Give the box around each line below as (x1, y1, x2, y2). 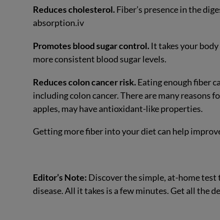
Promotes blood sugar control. (33, 40, 151, 51)
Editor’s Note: (33, 172, 89, 183)
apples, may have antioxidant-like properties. (33, 103, 205, 114)
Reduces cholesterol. (33, 4, 117, 15)
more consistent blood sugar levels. (33, 53, 168, 64)
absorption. (33, 17, 78, 28)
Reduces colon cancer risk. (33, 76, 138, 87)
